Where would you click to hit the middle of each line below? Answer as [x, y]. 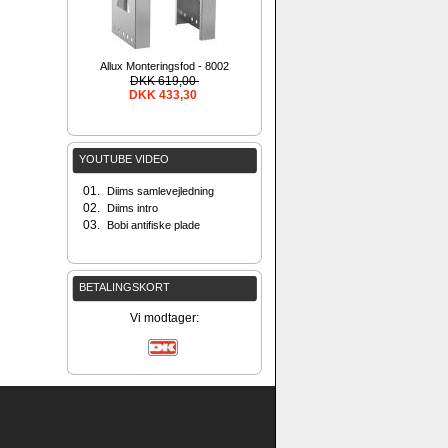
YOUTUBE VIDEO [124, 159]
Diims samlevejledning [160, 191]
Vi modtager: [164, 318]
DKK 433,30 [164, 95]
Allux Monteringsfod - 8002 [164, 66]
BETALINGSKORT [124, 287]
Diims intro [132, 208]
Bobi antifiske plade [153, 225]
